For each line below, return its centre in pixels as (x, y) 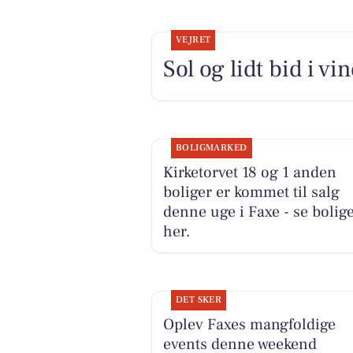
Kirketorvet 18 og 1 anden (249, 172)
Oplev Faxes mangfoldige (249, 324)
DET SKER (199, 299)
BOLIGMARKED (211, 147)
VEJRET (193, 40)
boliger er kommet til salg (251, 192)
